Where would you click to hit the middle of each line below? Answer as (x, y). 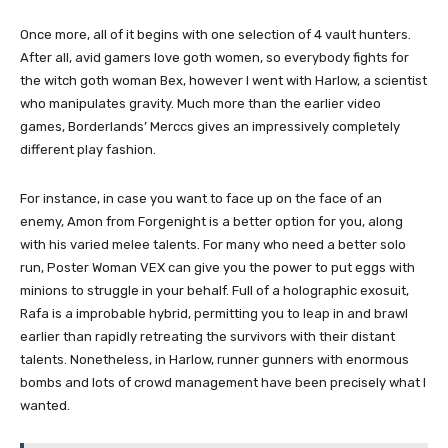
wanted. (45, 406)
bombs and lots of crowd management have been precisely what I (223, 383)
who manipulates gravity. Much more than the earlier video (200, 104)
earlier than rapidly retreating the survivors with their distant (207, 337)
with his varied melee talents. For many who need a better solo (213, 245)
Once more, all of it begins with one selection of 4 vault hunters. (215, 35)
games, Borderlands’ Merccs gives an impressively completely (210, 127)
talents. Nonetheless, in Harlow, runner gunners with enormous (214, 360)
